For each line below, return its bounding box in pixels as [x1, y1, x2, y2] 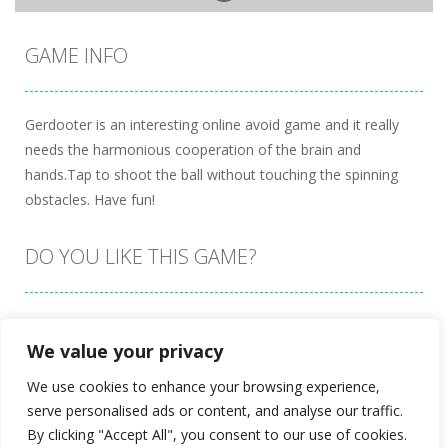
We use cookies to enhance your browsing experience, [27, 377, 380, 396]
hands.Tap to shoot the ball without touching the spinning [25, 165, 398, 184]
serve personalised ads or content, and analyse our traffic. [27, 401, 403, 420]
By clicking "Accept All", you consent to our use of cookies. [27, 425, 407, 444]
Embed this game [25, 316, 138, 335]
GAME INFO [25, 42, 128, 69]
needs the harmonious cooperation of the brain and [25, 140, 361, 159]
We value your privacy [27, 339, 223, 363]
